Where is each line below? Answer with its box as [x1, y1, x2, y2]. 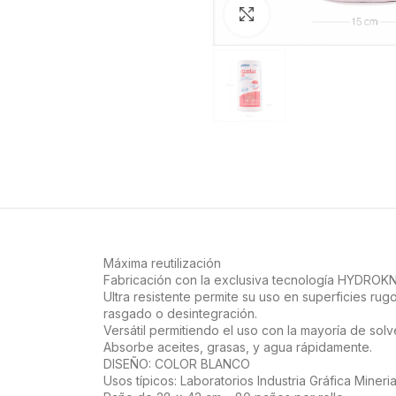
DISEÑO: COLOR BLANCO [103, 356, 250, 371]
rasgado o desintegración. [103, 306, 257, 321]
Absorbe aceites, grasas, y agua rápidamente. [103, 339, 372, 354]
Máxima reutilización [103, 255, 221, 270]
